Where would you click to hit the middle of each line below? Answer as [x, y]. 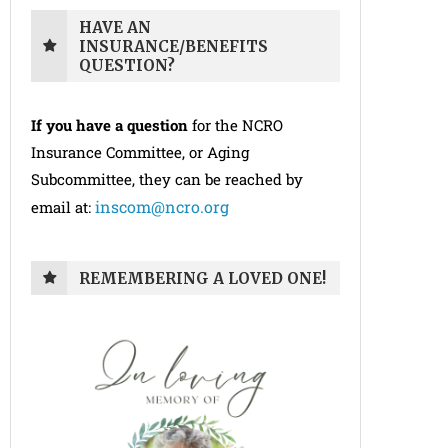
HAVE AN [115, 28]
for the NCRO [235, 125]
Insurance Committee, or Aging [140, 152]
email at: [63, 207]
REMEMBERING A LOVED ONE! [202, 279]
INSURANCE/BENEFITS [173, 47]
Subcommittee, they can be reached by [167, 179]
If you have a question [109, 125]
